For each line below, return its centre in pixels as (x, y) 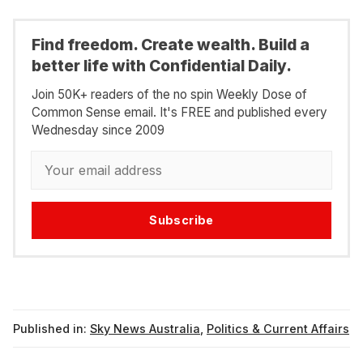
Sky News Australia (145, 328)
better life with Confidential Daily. (162, 66)
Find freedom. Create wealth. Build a (171, 45)
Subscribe (181, 220)
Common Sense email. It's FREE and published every (179, 112)
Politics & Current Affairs (278, 328)
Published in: (50, 328)
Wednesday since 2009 (98, 130)
